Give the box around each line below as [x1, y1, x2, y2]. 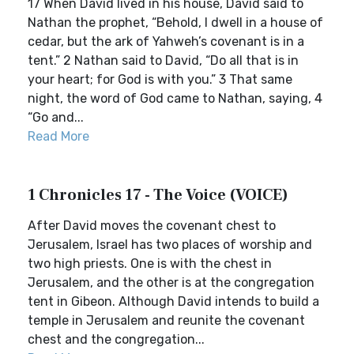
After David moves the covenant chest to [28, 218, 276, 233]
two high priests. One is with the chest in [28, 256, 272, 271]
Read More [28, 129, 89, 144]
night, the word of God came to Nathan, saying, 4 [28, 91, 322, 106]
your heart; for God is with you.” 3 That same [28, 72, 292, 87]
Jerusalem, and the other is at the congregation [28, 275, 314, 290]
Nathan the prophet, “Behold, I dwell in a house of [28, 15, 323, 30]
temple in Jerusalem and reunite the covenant [28, 313, 305, 328]
